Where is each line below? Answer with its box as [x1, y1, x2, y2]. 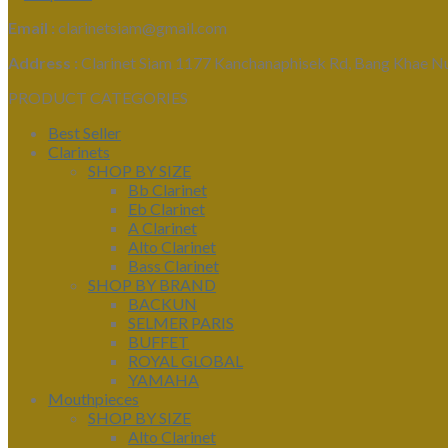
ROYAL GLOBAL [128, 351, 243, 371]
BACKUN [128, 294, 197, 314]
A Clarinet [128, 218, 197, 238]
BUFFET [128, 332, 189, 352]
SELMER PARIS [128, 313, 234, 333]
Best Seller [48, 123, 121, 143]
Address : [8, 53, 81, 73]
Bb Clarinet [128, 180, 207, 200]
